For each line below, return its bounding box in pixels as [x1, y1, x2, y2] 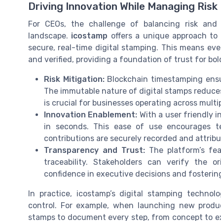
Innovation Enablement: [44, 110, 138, 119]
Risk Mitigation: [44, 74, 105, 84]
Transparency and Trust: [44, 145, 145, 155]
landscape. [28, 31, 72, 40]
